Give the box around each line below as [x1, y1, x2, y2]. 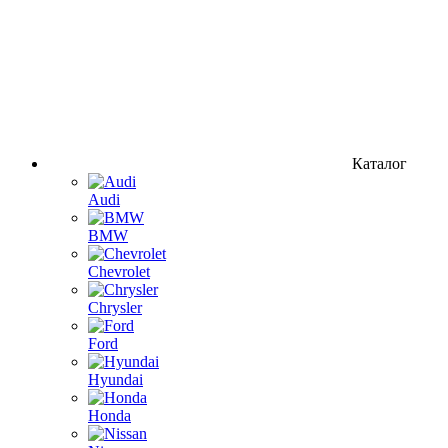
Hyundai [88, 370, 143, 388]
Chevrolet [88, 262, 150, 280]
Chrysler [88, 298, 142, 316]
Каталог [352, 154, 407, 172]
